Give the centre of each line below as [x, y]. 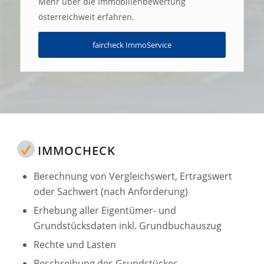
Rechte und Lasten [75, 244]
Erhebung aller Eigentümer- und [105, 210]
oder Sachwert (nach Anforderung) [110, 191]
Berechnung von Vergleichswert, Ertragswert [133, 176]
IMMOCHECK [76, 150]
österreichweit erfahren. [86, 16]
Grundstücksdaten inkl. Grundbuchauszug [127, 225]
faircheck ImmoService [132, 44]
